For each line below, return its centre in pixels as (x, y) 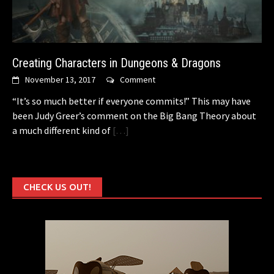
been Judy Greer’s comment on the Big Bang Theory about (134, 116)
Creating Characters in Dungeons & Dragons (117, 63)
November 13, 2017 (60, 80)
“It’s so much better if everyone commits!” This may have (131, 101)
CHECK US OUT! (57, 187)
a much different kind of (61, 131)
